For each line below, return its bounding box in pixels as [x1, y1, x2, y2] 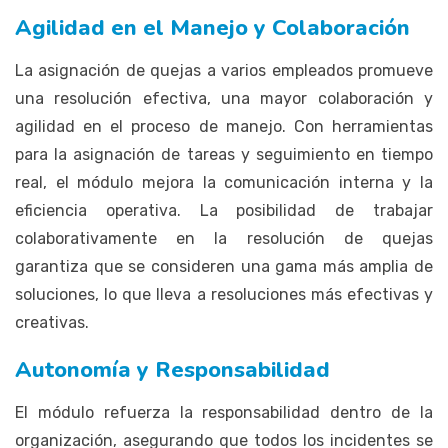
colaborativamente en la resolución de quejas [15, 228, 433, 248]
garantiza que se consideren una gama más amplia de [15, 256, 433, 276]
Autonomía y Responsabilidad [15, 354, 330, 385]
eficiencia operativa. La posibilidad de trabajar [15, 200, 433, 220]
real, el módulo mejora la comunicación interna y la [15, 172, 433, 192]
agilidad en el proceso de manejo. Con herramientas [15, 116, 433, 136]
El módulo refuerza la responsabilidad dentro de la [15, 402, 433, 422]
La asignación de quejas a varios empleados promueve [15, 60, 433, 80]
